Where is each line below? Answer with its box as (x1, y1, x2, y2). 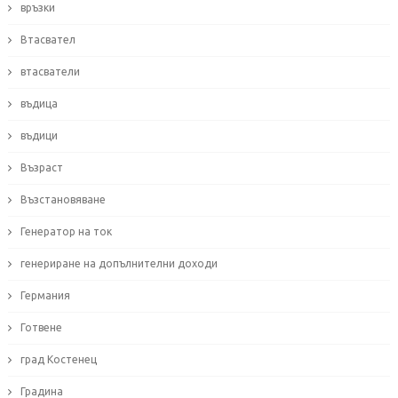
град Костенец (20, 354, 97, 366)
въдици (20, 130, 58, 142)
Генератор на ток (20, 226, 112, 238)
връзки (20, 2, 55, 14)
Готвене (20, 322, 62, 334)
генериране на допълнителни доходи (20, 258, 218, 270)
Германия (20, 290, 70, 302)
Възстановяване (20, 194, 106, 206)
